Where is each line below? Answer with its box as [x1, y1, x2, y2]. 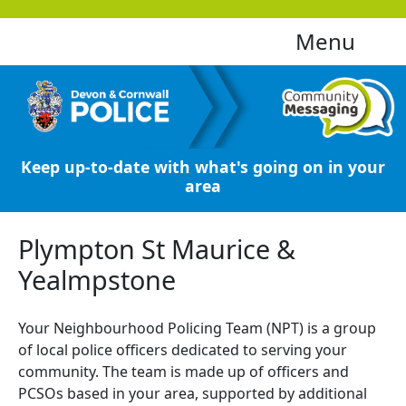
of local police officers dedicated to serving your [18, 340, 347, 361]
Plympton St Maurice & [18, 231, 295, 267]
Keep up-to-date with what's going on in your [21, 156, 385, 179]
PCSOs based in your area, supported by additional [18, 383, 367, 404]
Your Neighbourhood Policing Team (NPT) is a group [18, 318, 376, 339]
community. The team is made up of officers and [18, 362, 349, 382]
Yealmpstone [18, 262, 176, 298]
